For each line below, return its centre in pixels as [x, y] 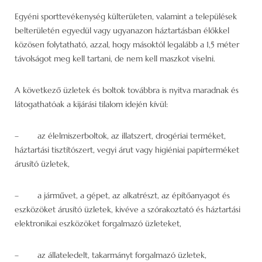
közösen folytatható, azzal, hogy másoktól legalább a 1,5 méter [127, 44]
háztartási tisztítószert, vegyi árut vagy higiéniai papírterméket [127, 149]
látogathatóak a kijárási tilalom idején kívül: [91, 104]
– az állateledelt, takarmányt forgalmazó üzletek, [111, 255]
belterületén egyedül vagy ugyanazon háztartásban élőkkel [122, 30]
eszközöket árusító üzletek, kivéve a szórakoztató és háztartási [127, 209]
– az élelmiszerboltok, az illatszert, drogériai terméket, [120, 135]
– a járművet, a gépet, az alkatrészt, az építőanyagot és [122, 195]
